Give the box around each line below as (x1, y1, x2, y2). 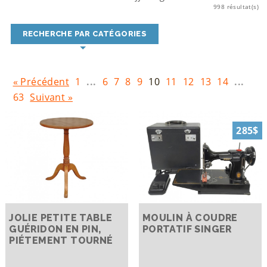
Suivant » (30, 90, 73, 104)
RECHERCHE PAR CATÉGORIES (22, 29, 147, 39)
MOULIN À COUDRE (142, 212, 238, 223)
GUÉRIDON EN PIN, (9, 223, 101, 235)
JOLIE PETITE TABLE (9, 212, 113, 223)
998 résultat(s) (213, 2, 259, 11)
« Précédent (13, 74, 69, 88)
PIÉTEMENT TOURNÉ (9, 234, 113, 246)
